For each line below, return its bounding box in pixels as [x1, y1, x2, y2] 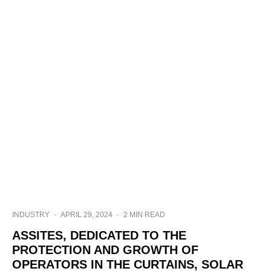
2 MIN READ [123, 211, 165, 219]
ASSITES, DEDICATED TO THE [12, 229, 186, 242]
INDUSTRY [12, 211, 50, 219]
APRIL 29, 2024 [60, 211, 113, 219]
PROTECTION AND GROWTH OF [12, 243, 198, 256]
